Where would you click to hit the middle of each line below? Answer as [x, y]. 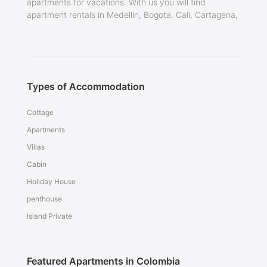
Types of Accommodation [86, 86]
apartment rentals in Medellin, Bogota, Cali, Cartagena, [132, 15]
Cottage [40, 112]
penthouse [44, 199]
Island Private [49, 216]
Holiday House [51, 181]
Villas [35, 147]
